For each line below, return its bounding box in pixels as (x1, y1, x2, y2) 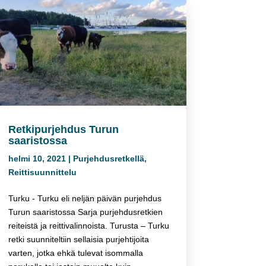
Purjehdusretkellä (72, 153, 144, 163)
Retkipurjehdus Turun (8, 123, 119, 135)
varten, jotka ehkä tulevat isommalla (8, 248, 143, 258)
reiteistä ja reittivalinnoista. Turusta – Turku (8, 220, 169, 230)
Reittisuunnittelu (8, 167, 77, 177)
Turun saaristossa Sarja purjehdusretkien (8, 207, 163, 217)
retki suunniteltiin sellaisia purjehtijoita (8, 234, 149, 244)
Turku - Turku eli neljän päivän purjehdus (8, 193, 161, 203)
